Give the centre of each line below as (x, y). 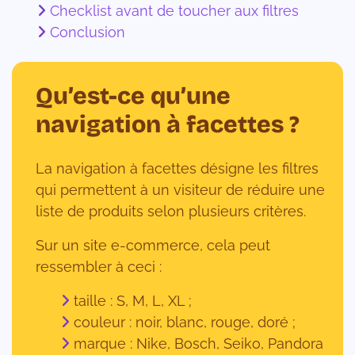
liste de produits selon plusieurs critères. (171, 211)
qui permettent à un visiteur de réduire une (180, 189)
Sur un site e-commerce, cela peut (153, 245)
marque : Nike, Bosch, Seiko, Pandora (198, 343)
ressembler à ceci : (99, 266)
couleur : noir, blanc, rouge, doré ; (185, 322)
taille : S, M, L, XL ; (133, 300)
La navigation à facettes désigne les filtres (177, 168)
